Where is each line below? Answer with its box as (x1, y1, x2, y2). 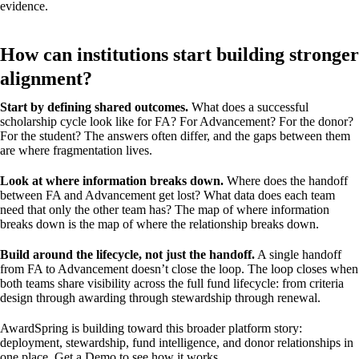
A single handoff (255, 247, 341, 261)
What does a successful (188, 99, 309, 114)
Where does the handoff (224, 173, 348, 188)
